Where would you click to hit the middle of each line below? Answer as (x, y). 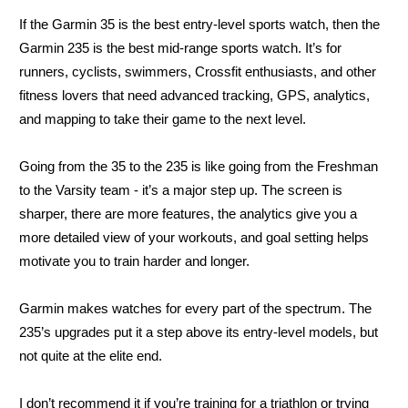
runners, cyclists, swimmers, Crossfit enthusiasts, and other (198, 71)
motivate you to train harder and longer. (134, 260)
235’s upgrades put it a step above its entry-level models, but (199, 331)
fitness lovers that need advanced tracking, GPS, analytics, (194, 95)
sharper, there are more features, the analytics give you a (188, 213)
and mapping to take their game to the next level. (163, 118)
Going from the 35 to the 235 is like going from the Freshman (199, 166)
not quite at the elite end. (91, 355)
